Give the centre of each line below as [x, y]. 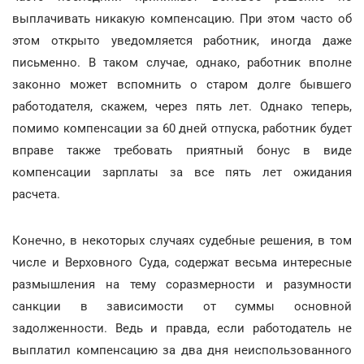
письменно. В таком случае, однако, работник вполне [182, 63]
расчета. [36, 194]
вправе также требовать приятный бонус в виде [182, 150]
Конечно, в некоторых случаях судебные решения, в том [182, 240]
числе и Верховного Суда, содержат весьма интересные [182, 262]
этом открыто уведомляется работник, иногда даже [182, 41]
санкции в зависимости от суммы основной [182, 306]
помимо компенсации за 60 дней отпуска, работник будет [182, 128]
